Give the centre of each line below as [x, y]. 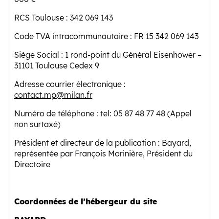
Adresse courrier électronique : [71, 84]
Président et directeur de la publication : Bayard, [103, 143]
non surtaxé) [37, 124]
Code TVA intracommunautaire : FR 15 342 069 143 [106, 36]
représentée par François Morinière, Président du [103, 153]
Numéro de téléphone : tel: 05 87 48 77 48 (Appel [103, 113]
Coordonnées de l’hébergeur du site [86, 201]
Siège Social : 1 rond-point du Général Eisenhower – [108, 55]
